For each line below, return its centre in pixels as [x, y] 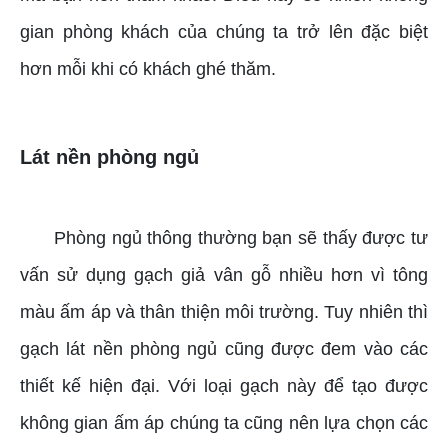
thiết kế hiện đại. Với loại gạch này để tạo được [224, 386]
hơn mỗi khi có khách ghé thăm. [148, 69]
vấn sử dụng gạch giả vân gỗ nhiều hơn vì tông [224, 275]
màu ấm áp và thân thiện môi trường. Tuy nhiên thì [224, 312]
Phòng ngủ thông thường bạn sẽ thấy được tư [241, 238]
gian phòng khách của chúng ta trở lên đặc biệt [224, 32]
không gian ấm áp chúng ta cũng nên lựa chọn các [224, 423]
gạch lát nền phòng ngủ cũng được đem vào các [224, 349]
